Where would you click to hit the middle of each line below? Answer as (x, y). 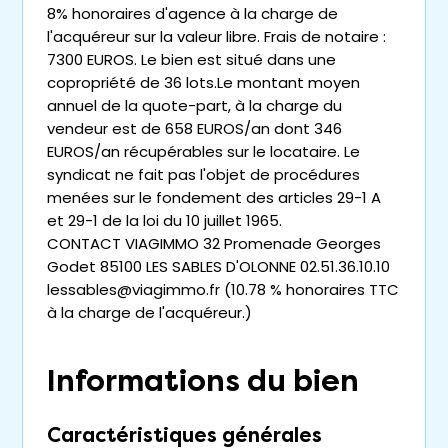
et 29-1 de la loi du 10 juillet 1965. (164, 220)
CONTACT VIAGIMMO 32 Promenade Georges (214, 243)
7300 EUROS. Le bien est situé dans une (191, 59)
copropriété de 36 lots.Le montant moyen (203, 82)
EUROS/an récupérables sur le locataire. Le (203, 151)
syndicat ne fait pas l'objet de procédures (203, 174)
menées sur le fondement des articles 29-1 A (214, 197)
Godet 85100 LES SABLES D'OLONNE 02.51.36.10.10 (218, 266)
